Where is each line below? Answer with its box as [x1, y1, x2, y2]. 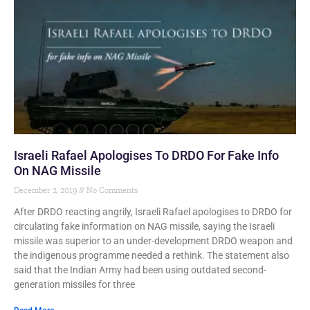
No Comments [84, 185, 138, 195]
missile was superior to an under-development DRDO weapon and [14, 235, 293, 246]
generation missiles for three [14, 279, 135, 290]
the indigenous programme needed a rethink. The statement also [14, 250, 289, 261]
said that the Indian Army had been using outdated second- [14, 264, 266, 275]
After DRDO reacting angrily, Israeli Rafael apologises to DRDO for [14, 206, 292, 217]
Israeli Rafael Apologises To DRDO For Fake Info [14, 148, 279, 163]
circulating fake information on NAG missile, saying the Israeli [14, 221, 275, 232]
